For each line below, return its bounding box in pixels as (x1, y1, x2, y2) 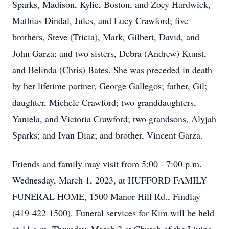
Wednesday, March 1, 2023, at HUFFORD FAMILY (12, 174, 207, 186)
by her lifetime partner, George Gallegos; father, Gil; (12, 80, 207, 92)
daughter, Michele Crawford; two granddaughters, (12, 96, 196, 108)
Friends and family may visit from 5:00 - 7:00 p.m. (12, 157, 202, 170)
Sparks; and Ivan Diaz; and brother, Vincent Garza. (12, 129, 203, 141)
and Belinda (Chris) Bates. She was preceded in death (12, 63, 212, 76)
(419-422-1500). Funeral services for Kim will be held (12, 207, 214, 219)
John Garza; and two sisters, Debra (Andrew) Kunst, (12, 47, 207, 59)
